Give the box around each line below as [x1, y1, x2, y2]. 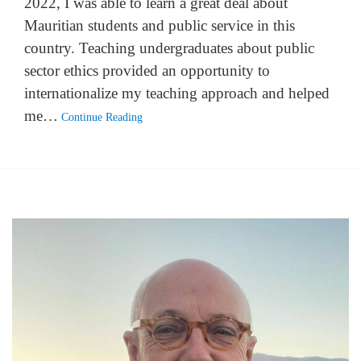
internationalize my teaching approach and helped [24, 85, 330, 102]
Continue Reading [61, 111, 143, 124]
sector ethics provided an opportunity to [24, 62, 270, 80]
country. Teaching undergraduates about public [24, 39, 314, 57]
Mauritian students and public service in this [24, 17, 295, 35]
